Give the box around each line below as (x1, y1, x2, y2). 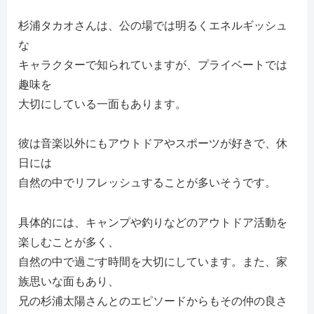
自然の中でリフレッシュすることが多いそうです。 (18, 177, 276, 189)
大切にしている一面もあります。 (18, 97, 186, 110)
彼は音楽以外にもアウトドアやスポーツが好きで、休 (18, 137, 287, 150)
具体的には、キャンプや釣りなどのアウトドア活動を (18, 217, 287, 229)
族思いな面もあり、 (18, 275, 119, 288)
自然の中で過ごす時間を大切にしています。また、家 (18, 256, 287, 268)
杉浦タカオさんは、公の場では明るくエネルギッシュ (18, 19, 287, 32)
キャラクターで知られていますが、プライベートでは (18, 58, 287, 71)
